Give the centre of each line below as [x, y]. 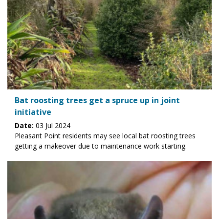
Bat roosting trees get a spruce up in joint [97, 100]
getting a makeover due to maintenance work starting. [101, 146]
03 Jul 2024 [52, 125]
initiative [33, 112]
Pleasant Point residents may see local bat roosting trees [105, 135]
